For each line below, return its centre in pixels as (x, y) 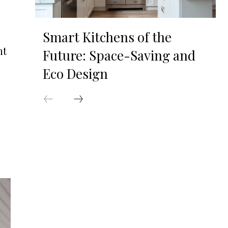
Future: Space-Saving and (119, 55)
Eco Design (75, 74)
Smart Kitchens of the (107, 37)
